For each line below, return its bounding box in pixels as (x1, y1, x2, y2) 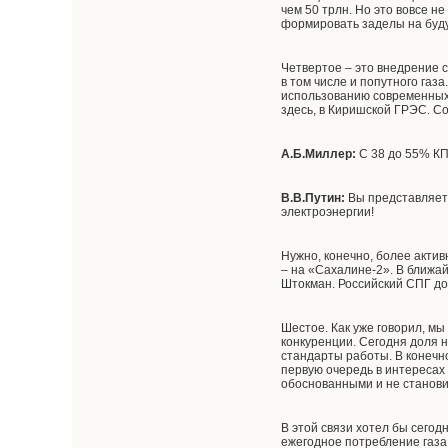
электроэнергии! (281, 205, 375, 219)
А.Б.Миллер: (281, 147, 357, 161)
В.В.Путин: (281, 191, 346, 205)
